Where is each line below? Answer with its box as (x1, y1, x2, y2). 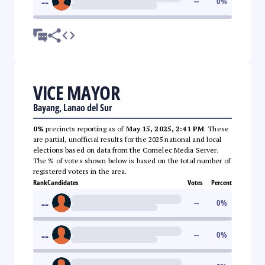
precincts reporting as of (44, 124, 126, 133)
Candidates (47, 177, 78, 188)
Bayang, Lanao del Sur (33, 101, 112, 114)
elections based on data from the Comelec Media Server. (33, 145, 219, 154)
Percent (211, 177, 232, 188)
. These (204, 124, 229, 133)
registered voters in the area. (33, 166, 127, 176)
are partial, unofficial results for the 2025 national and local (33, 134, 222, 144)
